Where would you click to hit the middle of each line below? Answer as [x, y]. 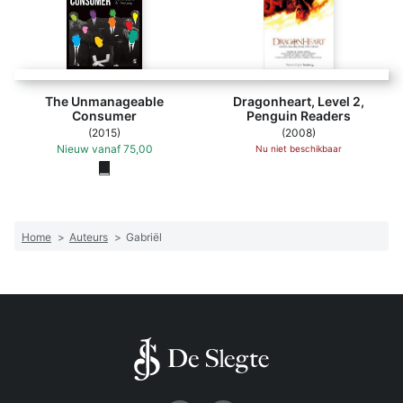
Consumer [104, 116]
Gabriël [144, 237]
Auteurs [89, 237]
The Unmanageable [104, 101]
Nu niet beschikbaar [299, 148]
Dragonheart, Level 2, [299, 101]
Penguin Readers [299, 116]
